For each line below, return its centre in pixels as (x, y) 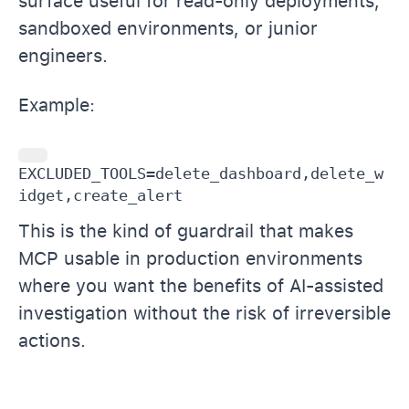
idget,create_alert (100, 195)
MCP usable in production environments (190, 258)
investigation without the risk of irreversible (204, 313)
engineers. (63, 55)
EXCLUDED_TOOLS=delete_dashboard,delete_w (201, 173)
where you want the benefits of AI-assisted (201, 285)
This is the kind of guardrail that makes (186, 231)
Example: (57, 105)
